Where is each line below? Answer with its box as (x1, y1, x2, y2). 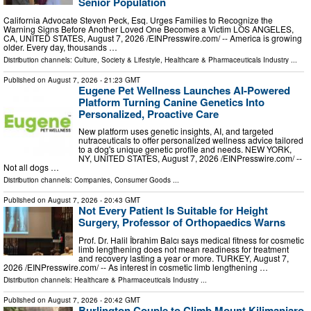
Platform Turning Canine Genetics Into (78, 94, 264, 110)
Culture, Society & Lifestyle (74, 54, 160, 65)
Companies (74, 175, 110, 185)
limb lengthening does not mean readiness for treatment (78, 243, 289, 255)
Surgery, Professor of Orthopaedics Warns (78, 215, 285, 230)
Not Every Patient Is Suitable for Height (78, 203, 268, 219)
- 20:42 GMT (98, 295, 140, 305)
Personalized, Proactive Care (78, 106, 219, 121)
